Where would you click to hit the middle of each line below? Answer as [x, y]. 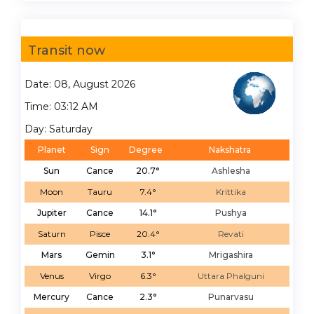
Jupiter [52, 212]
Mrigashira [231, 254]
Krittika [231, 191]
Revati [231, 233]
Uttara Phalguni [231, 275]
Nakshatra [230, 149]
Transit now [67, 50]
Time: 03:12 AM [61, 106]
